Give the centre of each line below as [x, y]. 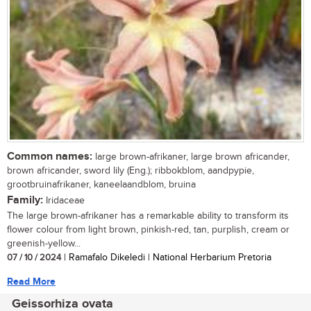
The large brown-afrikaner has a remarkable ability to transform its [148, 216]
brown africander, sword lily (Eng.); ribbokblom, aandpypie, [131, 170]
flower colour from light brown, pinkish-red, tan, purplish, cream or [148, 229]
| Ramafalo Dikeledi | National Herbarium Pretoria [166, 257]
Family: [25, 200]
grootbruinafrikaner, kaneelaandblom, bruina [101, 184]
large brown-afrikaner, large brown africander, [191, 157]
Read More [31, 281]
